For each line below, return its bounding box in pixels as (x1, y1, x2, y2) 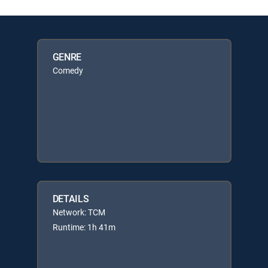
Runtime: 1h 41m (52, 221, 115, 233)
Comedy (52, 64, 83, 76)
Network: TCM (52, 206, 105, 218)
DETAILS (52, 191, 89, 205)
